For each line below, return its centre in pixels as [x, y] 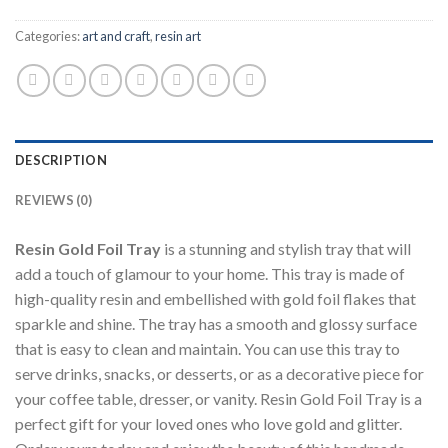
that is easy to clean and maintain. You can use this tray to [207, 348]
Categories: [48, 35]
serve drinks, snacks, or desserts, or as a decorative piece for [219, 373]
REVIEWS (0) [53, 199]
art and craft [116, 35]
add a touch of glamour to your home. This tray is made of [210, 273]
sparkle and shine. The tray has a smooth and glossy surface [216, 323]
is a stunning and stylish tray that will [286, 248]
